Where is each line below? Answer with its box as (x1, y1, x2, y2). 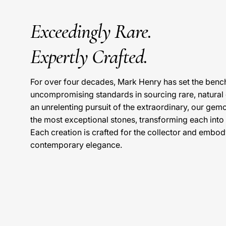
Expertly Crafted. (30, 44, 147, 70)
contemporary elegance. (30, 140, 122, 150)
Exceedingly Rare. (30, 19, 151, 44)
